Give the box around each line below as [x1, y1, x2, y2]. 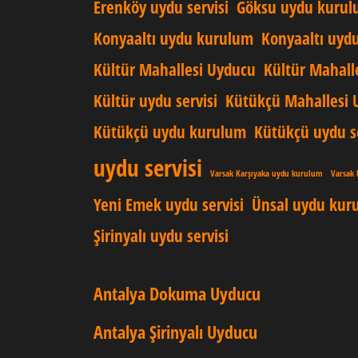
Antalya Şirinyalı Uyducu [93, 320, 257, 344]
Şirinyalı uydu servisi [93, 225, 229, 247]
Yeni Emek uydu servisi [93, 193, 244, 216]
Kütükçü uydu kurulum [93, 121, 246, 143]
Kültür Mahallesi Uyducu [93, 58, 256, 81]
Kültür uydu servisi [93, 89, 217, 112]
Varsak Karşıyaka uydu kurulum [210, 168, 323, 179]
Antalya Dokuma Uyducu [93, 281, 261, 305]
